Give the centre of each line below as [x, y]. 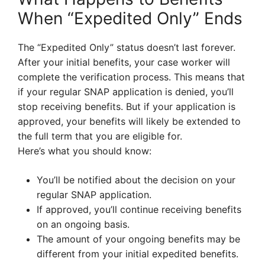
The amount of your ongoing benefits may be [138, 239]
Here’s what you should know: [85, 151]
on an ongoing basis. [83, 224]
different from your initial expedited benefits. [138, 254]
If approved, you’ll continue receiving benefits [139, 210]
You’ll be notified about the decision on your [136, 180]
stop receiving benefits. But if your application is [127, 107]
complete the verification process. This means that [131, 77]
